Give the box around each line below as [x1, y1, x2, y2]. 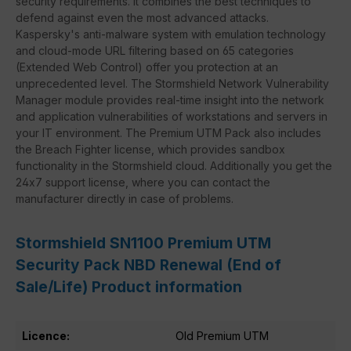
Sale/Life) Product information [16, 277, 242, 296]
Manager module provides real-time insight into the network [16, 92, 324, 107]
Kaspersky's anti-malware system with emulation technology [16, 27, 326, 41]
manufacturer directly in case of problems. [16, 191, 233, 205]
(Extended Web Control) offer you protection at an [16, 60, 278, 74]
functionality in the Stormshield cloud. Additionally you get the [16, 158, 332, 172]
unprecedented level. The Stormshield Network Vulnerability [16, 76, 329, 90]
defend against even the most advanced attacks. [16, 10, 269, 24]
